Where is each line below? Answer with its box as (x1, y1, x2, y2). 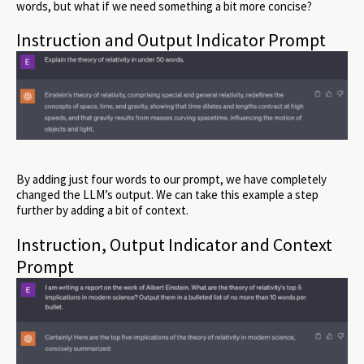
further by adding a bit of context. (16, 202, 188, 219)
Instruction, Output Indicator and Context (16, 232, 332, 256)
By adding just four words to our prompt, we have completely (16, 171, 327, 188)
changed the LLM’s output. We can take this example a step (16, 187, 318, 203)
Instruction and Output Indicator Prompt (16, 28, 326, 52)
